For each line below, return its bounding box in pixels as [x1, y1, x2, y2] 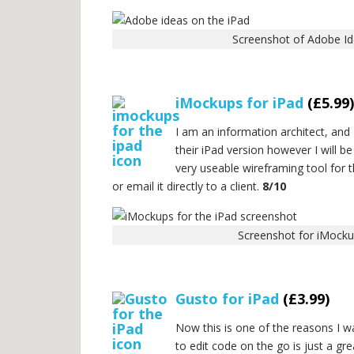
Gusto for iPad [175, 289, 279, 308]
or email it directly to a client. [112, 179, 262, 194]
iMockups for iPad [175, 93, 303, 112]
